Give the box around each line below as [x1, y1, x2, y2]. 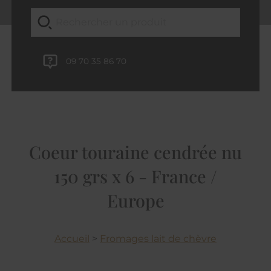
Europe [106, 188, 165, 212]
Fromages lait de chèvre [100, 232, 217, 244]
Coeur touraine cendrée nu [29, 140, 242, 163]
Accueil [54, 232, 90, 244]
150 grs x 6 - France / [54, 164, 217, 188]
